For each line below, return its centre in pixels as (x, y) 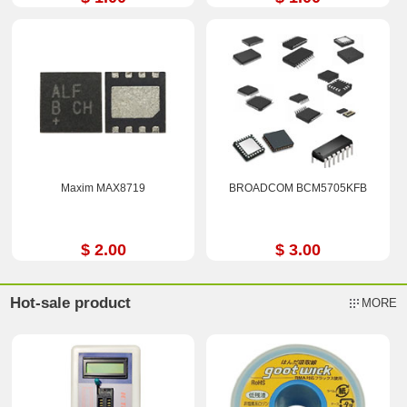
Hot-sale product (71, 303)
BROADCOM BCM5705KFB (298, 188)
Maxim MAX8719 (104, 188)
